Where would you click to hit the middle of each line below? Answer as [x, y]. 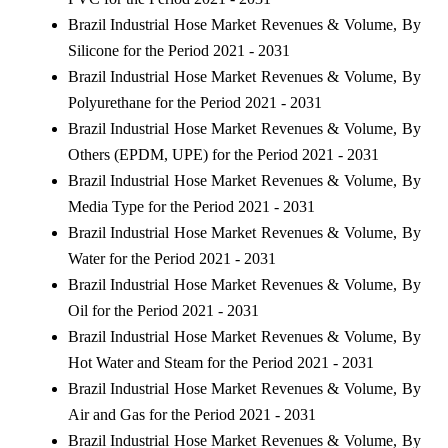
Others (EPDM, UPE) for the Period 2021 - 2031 [223, 154]
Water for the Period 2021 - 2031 [171, 258]
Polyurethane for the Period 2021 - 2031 [194, 102]
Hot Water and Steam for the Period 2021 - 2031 [220, 362]
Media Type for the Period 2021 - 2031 [191, 206]
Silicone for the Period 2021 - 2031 [178, 50]
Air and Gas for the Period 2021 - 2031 [191, 414]
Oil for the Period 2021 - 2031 [163, 310]
